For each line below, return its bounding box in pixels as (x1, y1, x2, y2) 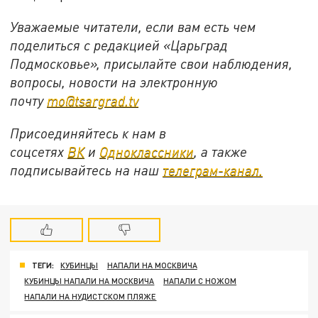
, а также (194, 143, 248, 160)
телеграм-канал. (163, 161, 263, 178)
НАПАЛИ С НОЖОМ (163, 276, 237, 286)
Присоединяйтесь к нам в (10, 124, 167, 141)
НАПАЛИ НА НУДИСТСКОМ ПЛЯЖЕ (24, 292, 157, 302)
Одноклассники (99, 143, 194, 160)
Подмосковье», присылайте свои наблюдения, (10, 55, 293, 72)
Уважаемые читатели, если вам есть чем (10, 18, 256, 35)
